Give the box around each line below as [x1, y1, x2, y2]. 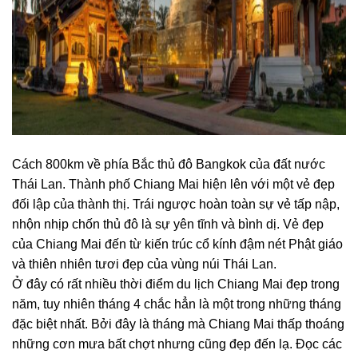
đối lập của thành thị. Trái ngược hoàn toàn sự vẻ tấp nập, [12, 197, 340, 211]
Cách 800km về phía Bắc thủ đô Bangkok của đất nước [12, 157, 325, 171]
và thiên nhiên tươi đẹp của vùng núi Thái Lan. [12, 257, 276, 271]
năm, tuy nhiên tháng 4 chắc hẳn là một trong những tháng [12, 297, 341, 311]
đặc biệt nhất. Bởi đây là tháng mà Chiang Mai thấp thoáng [12, 317, 344, 331]
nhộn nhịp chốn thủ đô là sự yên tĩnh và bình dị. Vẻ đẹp [12, 217, 324, 231]
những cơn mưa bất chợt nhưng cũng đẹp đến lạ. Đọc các [12, 337, 342, 351]
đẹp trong [283, 277, 340, 291]
